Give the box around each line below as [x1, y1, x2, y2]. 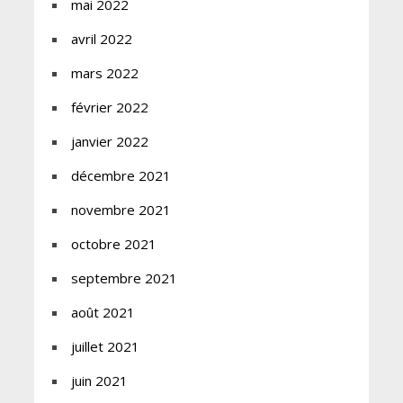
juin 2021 [70, 372, 128, 390]
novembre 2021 [70, 201, 171, 219]
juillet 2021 [70, 337, 139, 356]
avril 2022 [70, 30, 132, 49]
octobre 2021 [70, 235, 157, 254]
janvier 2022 [70, 132, 148, 151]
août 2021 [70, 303, 135, 322]
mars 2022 [70, 64, 139, 83]
